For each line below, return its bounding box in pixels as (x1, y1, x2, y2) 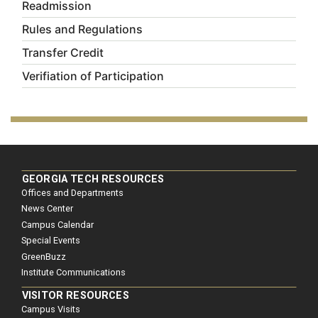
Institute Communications (21, 266, 126, 278)
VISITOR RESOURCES (22, 289, 129, 302)
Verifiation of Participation (22, 69, 164, 83)
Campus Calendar (21, 219, 94, 230)
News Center (21, 203, 73, 214)
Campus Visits (21, 303, 80, 314)
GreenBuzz (21, 251, 66, 262)
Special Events (21, 235, 80, 246)
